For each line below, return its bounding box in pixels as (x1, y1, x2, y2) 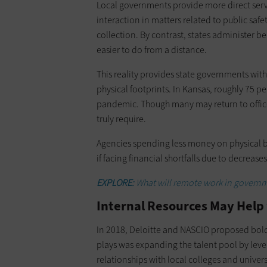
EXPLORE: (97, 176, 136, 189)
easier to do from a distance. (97, 43, 207, 56)
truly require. (97, 112, 146, 125)
